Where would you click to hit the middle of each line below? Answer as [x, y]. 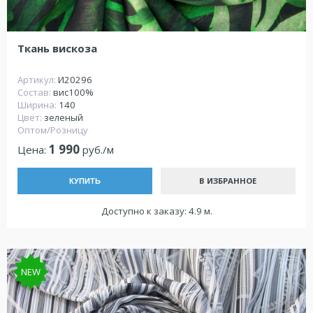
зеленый [64, 117]
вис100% [73, 92]
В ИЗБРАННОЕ [228, 181]
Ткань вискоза [57, 48]
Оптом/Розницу [53, 130]
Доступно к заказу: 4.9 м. [156, 211]
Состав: [35, 92]
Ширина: [38, 104]
